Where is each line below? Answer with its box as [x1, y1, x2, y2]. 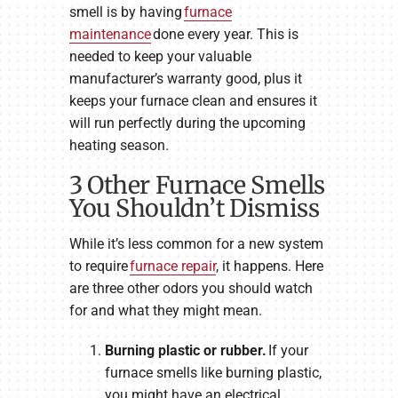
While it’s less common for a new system [68, 235, 323, 252]
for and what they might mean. [68, 301, 262, 319]
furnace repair [129, 257, 216, 275]
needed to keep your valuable [68, 48, 251, 66]
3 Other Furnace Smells [68, 171, 326, 201]
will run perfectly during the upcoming [68, 115, 306, 132]
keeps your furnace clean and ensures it [68, 92, 317, 110]
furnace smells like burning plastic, [104, 363, 322, 381]
